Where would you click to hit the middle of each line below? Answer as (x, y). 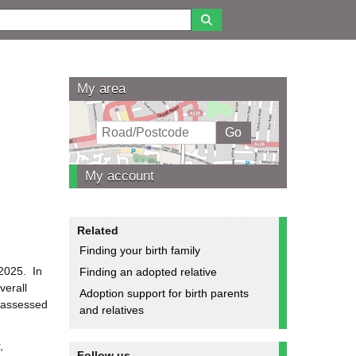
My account (119, 176)
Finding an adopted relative (148, 271)
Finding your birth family (139, 250)
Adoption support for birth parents (164, 293)
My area (101, 88)
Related (97, 230)
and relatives (111, 310)
